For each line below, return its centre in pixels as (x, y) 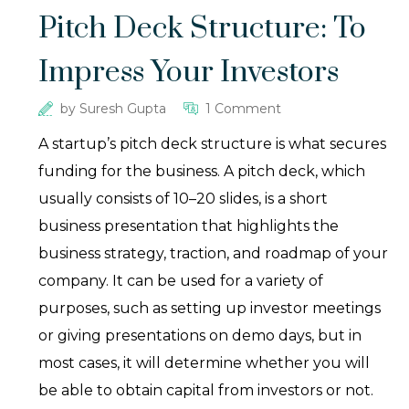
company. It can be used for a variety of (181, 281)
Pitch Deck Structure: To (203, 29)
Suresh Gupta (123, 109)
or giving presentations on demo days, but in (200, 336)
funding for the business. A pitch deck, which (202, 172)
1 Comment (244, 109)
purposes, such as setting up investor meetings (210, 309)
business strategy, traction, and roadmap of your (214, 254)
